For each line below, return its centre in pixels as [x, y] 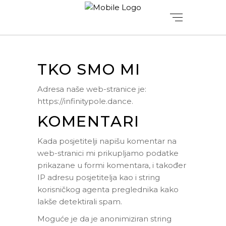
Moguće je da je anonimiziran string [104, 219]
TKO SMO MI [89, 69]
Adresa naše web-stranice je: [92, 89]
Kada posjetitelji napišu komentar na [107, 141]
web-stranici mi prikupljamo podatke [108, 153]
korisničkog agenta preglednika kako [108, 189]
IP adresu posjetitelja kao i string [99, 177]
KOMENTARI [89, 121]
